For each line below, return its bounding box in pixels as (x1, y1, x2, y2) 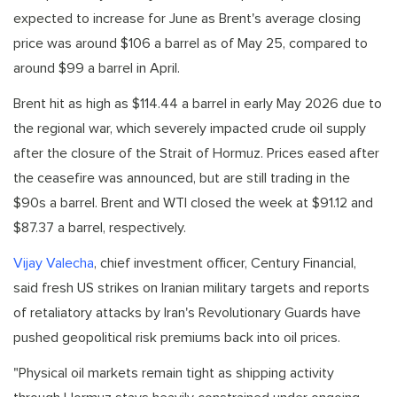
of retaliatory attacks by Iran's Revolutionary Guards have (13, 304, 361, 321)
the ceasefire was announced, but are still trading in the (13, 169, 350, 186)
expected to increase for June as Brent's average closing (13, 10, 361, 27)
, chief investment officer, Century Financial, (94, 254, 356, 271)
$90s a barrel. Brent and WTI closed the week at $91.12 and (13, 194, 373, 211)
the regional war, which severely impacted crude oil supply (13, 120, 366, 136)
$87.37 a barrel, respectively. (13, 219, 186, 236)
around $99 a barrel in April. (13, 59, 180, 76)
